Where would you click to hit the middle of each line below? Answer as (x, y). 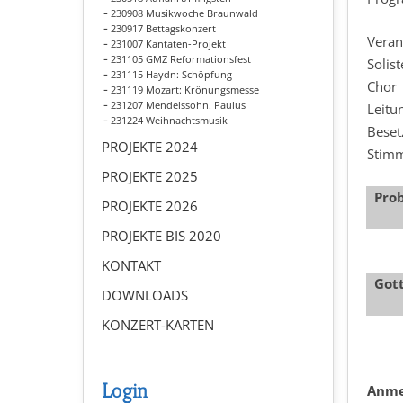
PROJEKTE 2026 (150, 206)
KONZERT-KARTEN (158, 325)
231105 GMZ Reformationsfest (181, 59)
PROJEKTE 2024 (150, 147)
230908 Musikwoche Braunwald (184, 13)
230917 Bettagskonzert (163, 28)
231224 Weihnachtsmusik (169, 120)
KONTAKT (131, 265)
